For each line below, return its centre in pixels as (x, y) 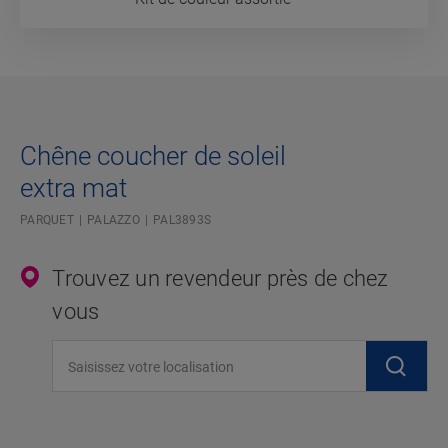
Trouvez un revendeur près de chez (220, 279)
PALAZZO (113, 220)
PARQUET (47, 220)
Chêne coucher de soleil (153, 156)
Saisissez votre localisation (139, 350)
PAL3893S (182, 220)
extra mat (73, 188)
